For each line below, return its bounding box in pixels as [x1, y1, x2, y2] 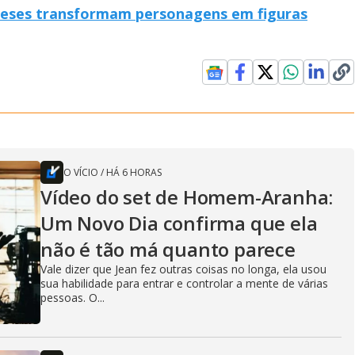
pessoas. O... [40, 289, 105, 305]
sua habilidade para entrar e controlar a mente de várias [40, 275, 328, 291]
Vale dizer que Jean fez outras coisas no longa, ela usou [40, 261, 326, 277]
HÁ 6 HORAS [106, 165, 162, 179]
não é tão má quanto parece [40, 235, 296, 262]
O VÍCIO [63, 165, 98, 179]
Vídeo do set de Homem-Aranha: [40, 183, 334, 210]
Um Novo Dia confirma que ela [40, 209, 318, 236]
